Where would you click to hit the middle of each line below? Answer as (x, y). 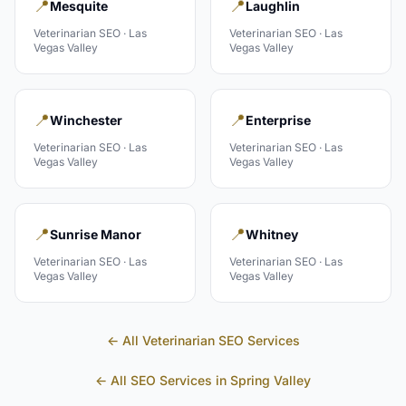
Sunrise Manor (96, 234)
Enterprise (278, 120)
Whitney (272, 234)
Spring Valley (271, 380)
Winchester (86, 120)
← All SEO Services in (163, 380)
